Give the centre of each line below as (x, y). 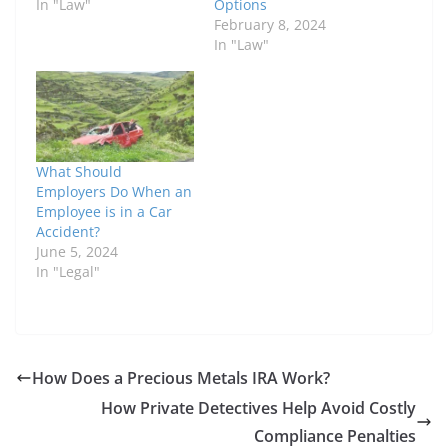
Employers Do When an (114, 191)
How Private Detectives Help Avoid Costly (258, 407)
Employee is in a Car (104, 211)
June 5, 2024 (77, 251)
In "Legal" (68, 271)
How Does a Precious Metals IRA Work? (183, 377)
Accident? (68, 231)
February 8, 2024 (270, 25)
